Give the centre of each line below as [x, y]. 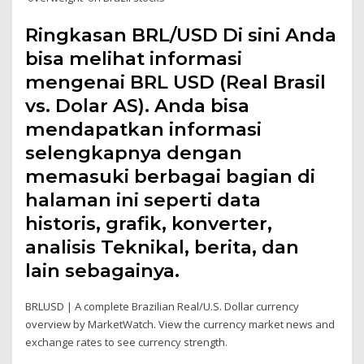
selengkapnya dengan [134, 152]
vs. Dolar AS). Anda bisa [138, 105]
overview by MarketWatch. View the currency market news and [180, 324]
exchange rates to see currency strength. [127, 342]
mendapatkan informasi [144, 129]
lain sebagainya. [103, 270]
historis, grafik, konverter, [149, 223]
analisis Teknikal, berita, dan [162, 247]
